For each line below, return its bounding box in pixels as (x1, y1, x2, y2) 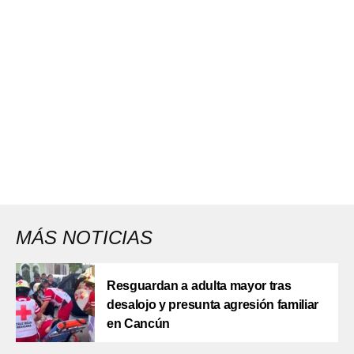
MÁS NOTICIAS (16, 226, 153, 248)
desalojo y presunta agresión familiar (107, 297, 319, 311)
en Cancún (107, 316, 171, 330)
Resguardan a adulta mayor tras (107, 278, 292, 292)
